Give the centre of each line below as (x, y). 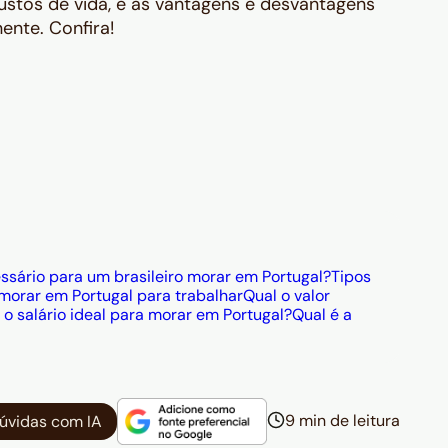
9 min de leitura (342, 420)
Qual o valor (286, 295)
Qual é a (322, 314)
